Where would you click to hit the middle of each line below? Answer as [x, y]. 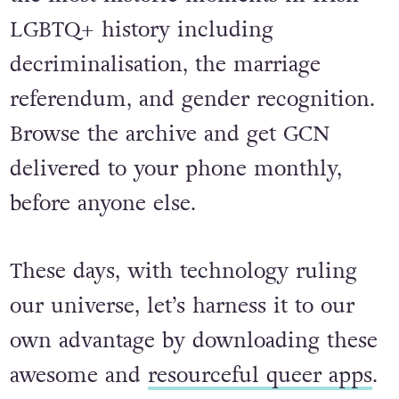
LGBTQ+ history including [141, 30]
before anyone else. [102, 204]
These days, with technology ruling [183, 271]
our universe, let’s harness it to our [182, 305]
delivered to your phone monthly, [175, 169]
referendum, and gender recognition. [192, 100]
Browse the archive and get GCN [170, 134]
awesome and [78, 375]
